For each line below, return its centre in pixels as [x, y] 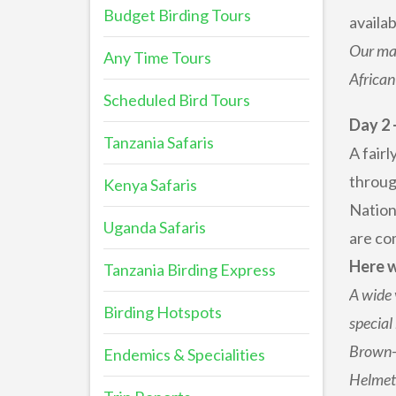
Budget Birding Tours [177, 15]
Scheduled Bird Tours [177, 100]
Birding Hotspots [163, 312]
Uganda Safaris [155, 227]
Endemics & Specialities [184, 354]
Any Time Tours [157, 57]
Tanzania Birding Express [190, 270]
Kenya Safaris [150, 185]
